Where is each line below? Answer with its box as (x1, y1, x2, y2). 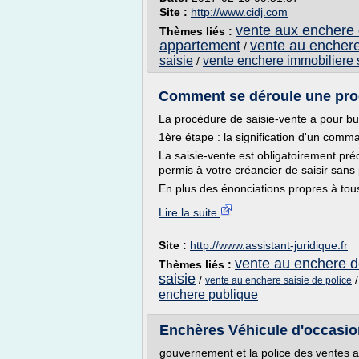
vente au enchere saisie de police (205, 275, 352, 286)
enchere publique (159, 288, 258, 301)
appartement (159, 38, 240, 54)
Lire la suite (159, 206, 220, 219)
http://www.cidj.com (191, 6, 288, 18)
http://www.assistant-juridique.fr (190, 239, 348, 252)
